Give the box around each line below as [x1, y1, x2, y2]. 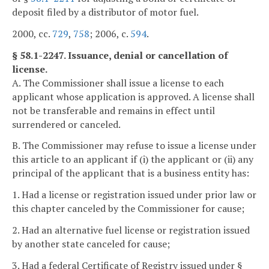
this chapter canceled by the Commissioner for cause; [12, 202, 244, 216]
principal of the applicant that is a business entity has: [12, 166, 249, 180]
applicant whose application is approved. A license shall [12, 89, 255, 103]
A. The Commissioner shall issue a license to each [12, 76, 224, 89]
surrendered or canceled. [12, 117, 121, 131]
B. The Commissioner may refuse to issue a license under [12, 139, 256, 153]
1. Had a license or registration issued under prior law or [12, 188, 256, 202]
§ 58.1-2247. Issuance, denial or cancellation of [12, 48, 228, 62]
